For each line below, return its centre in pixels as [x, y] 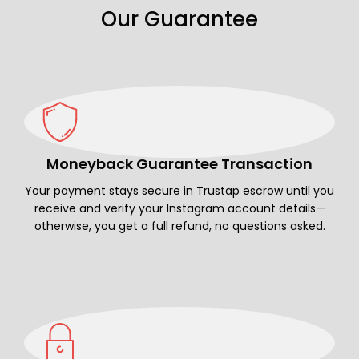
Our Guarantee [179, 19]
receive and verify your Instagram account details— [179, 208]
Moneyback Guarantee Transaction [179, 163]
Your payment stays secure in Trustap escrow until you [179, 190]
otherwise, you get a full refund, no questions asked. [179, 226]
